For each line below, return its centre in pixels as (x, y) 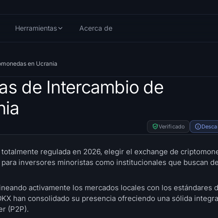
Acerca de (96, 28)
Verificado (172, 126)
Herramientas (36, 28)
